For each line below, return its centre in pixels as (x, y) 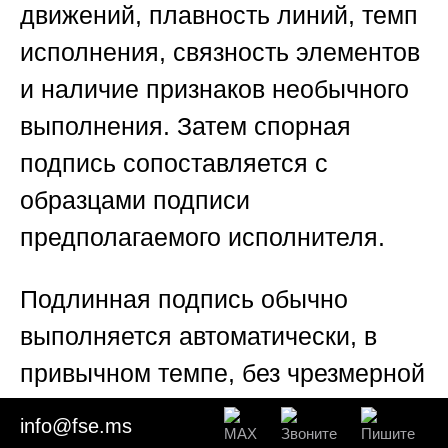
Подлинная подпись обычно (184, 299)
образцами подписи (135, 200)
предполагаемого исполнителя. (202, 237)
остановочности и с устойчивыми (213, 410)
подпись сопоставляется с (174, 163)
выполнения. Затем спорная (185, 126)
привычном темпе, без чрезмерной (222, 373)
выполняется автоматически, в (198, 336)
